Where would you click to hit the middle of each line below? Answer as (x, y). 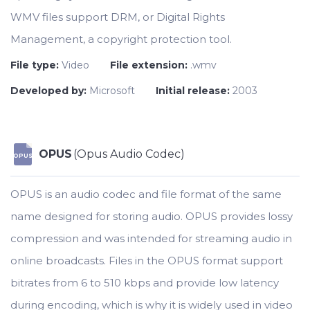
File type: (36, 65)
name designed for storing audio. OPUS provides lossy (152, 216)
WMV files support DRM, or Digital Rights (118, 17)
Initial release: (194, 91)
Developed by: (50, 91)
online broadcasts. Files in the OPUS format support (147, 261)
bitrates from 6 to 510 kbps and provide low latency (145, 283)
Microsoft (112, 91)
